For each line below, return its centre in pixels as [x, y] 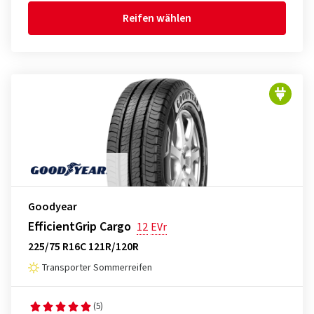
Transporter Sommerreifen [97, 268]
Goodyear [53, 207]
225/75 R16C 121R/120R [83, 247]
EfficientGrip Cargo [80, 227]
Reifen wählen [157, 18]
